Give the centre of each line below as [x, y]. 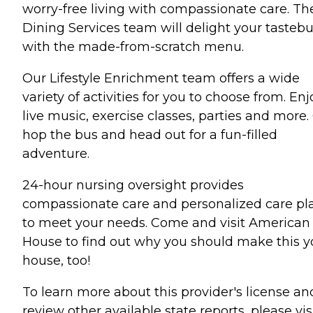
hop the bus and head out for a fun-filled [150, 134]
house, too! [56, 260]
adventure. [56, 153]
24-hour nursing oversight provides [133, 185]
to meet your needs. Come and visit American [166, 223]
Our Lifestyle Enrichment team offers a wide [161, 78]
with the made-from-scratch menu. [133, 46]
